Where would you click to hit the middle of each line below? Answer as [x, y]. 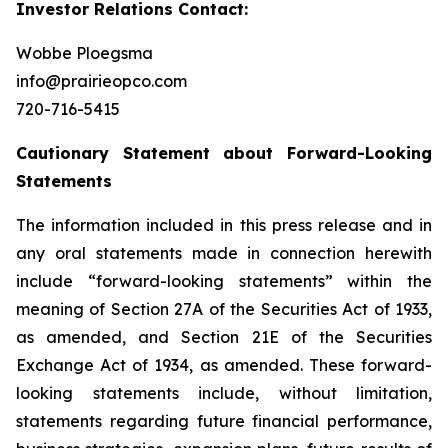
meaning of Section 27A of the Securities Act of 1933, [224, 309]
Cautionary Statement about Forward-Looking [224, 153]
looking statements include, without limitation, [224, 393]
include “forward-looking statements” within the [224, 281]
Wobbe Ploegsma [84, 53]
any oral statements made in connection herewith [224, 253]
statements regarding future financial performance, [224, 421]
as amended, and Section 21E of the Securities [224, 337]
